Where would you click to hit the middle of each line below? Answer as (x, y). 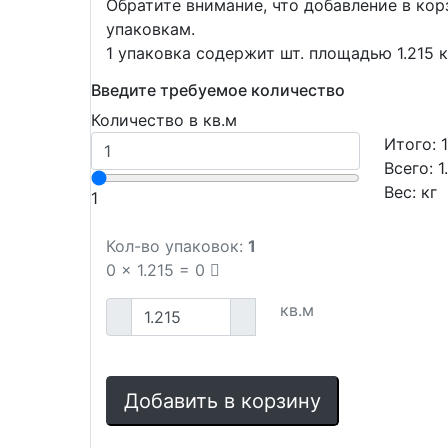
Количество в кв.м (164, 120)
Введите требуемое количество (218, 90)
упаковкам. (151, 29)
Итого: (413, 144)
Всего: (411, 168)
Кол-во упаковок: (175, 246)
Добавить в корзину (223, 401)
